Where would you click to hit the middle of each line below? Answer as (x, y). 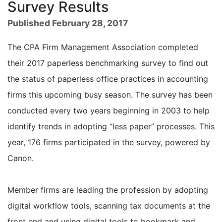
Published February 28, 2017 (68, 23)
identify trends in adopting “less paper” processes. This (111, 126)
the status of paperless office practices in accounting (108, 79)
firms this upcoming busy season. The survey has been (110, 94)
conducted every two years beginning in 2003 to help (109, 110)
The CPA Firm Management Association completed (103, 47)
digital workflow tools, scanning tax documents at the (109, 205)
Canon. (21, 158)
